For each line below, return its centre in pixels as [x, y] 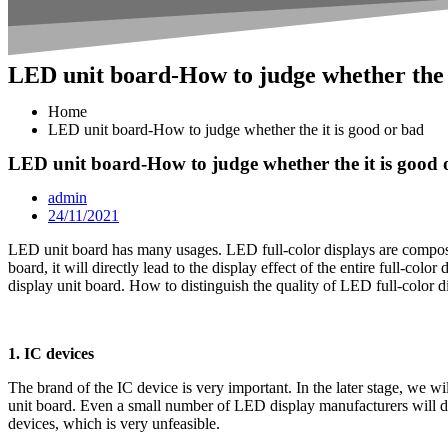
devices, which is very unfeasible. [114, 423]
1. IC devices [51, 353]
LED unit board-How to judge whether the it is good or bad [236, 129]
